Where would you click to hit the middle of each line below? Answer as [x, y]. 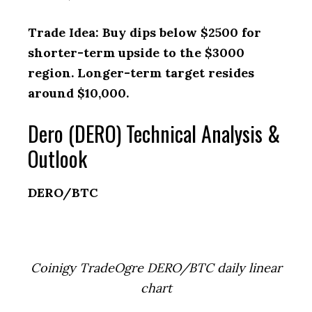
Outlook [57, 158]
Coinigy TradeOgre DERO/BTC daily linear [156, 268]
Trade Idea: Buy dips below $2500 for [145, 32]
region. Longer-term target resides [141, 73]
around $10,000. [80, 93]
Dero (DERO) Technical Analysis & [154, 133]
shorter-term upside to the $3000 [136, 53]
